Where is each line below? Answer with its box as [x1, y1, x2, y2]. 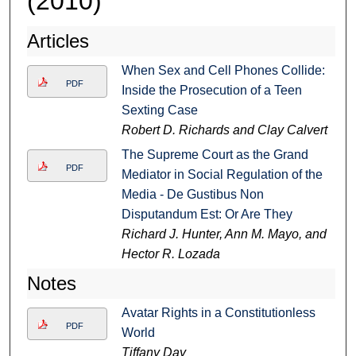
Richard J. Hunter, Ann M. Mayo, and [121, 226, 327, 241]
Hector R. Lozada [121, 246, 220, 261]
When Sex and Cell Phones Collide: [121, 63, 325, 77]
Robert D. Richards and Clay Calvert [121, 122, 327, 137]
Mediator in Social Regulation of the [121, 167, 323, 181]
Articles [26, 29, 89, 52]
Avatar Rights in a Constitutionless [121, 305, 315, 319]
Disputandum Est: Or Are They [121, 207, 292, 221]
